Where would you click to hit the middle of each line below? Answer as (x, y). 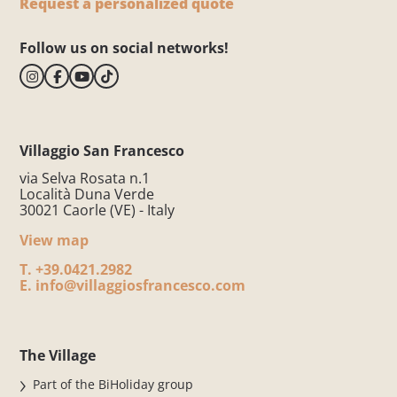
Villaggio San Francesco (102, 151)
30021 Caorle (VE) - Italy (97, 210)
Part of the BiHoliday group (113, 385)
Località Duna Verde (87, 195)
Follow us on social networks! (125, 48)
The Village (58, 356)
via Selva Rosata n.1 (85, 179)
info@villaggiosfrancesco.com (139, 286)
